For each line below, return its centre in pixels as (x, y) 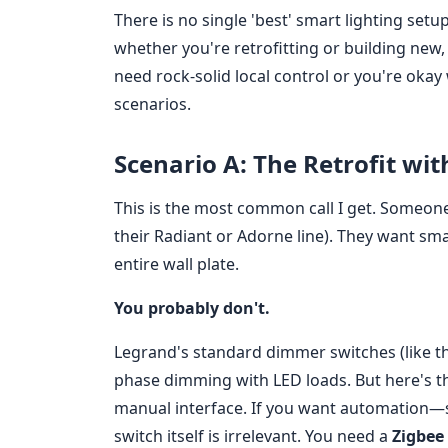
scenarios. (152, 104)
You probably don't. (192, 308)
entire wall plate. (176, 264)
